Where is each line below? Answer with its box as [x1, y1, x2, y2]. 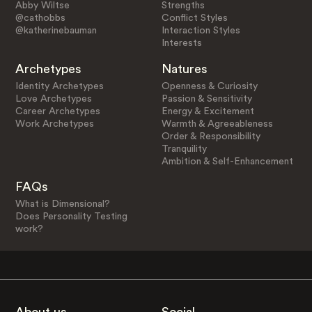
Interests [162, 38, 203, 48]
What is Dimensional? [15, 199, 110, 210]
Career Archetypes [15, 106, 100, 116]
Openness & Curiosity [162, 81, 258, 91]
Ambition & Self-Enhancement [162, 156, 294, 166]
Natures [162, 62, 208, 75]
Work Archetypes [15, 118, 94, 129]
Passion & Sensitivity [162, 93, 253, 104]
